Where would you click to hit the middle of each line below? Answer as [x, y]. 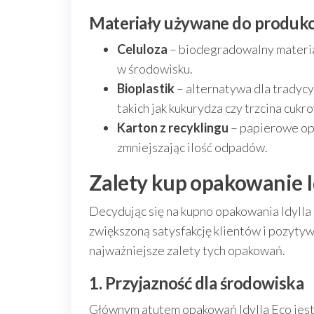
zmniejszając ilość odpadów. [192, 147]
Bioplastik [146, 88]
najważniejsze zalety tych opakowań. [187, 250]
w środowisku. [155, 69]
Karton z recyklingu [173, 128]
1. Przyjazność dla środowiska [197, 283]
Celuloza [142, 49]
